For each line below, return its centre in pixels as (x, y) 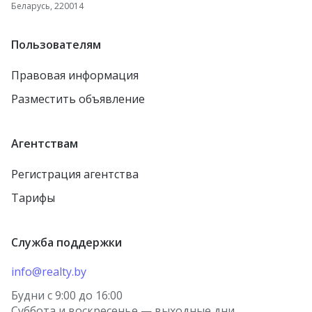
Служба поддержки (67, 243)
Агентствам (45, 144)
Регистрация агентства (75, 174)
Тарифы (33, 198)
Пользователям (56, 45)
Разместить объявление (78, 99)
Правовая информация (75, 76)
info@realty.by (49, 272)
